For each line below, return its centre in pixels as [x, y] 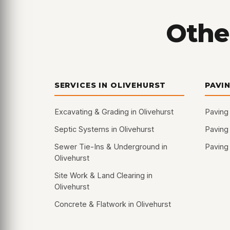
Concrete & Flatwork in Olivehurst [112, 204]
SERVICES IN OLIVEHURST [110, 85]
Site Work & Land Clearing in [103, 176]
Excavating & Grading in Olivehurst [114, 112]
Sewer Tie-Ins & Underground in [111, 147]
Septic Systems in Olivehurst [104, 129]
